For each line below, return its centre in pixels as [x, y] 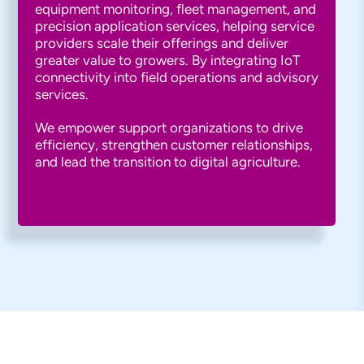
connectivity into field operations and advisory [176, 77]
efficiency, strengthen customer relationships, [173, 145]
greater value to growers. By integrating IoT [167, 60]
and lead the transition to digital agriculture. [167, 162]
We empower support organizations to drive [169, 128]
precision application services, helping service [174, 26]
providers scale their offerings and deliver [161, 43]
